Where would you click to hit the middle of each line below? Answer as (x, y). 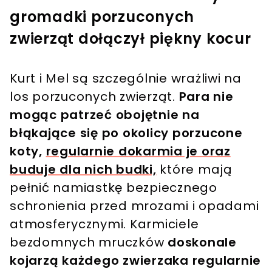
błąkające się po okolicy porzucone (126, 133)
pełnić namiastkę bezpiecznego (114, 188)
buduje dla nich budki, (83, 170)
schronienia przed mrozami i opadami (134, 206)
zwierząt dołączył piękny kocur (131, 39)
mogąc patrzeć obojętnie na (105, 115)
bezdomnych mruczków (89, 243)
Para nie (206, 97)
